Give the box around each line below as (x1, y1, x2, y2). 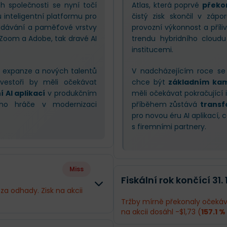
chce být (132, 77, 169, 87)
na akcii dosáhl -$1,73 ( (121, 207, 201, 217)
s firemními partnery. (132, 122, 206, 132)
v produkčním (45, 88, 97, 98)
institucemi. (132, 45, 173, 55)
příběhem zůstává (132, 99, 200, 109)
